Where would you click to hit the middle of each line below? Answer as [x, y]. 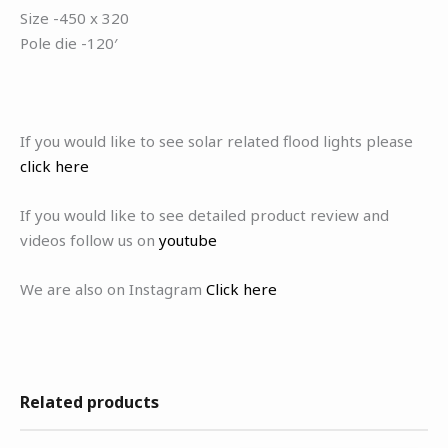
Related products [89, 401]
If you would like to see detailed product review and [204, 214]
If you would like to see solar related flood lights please [216, 140]
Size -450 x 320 [74, 17]
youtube [188, 239]
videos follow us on [89, 239]
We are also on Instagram [113, 288]
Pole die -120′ [68, 42]
